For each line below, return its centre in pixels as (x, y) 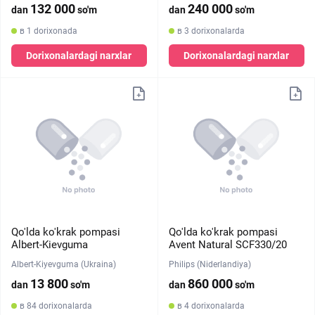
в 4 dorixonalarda (211, 306)
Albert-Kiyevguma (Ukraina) (64, 264)
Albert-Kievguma (50, 245)
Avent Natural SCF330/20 (227, 245)
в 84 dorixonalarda (56, 306)
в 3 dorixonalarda (211, 31)
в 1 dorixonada (49, 31)
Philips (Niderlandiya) (210, 264)
